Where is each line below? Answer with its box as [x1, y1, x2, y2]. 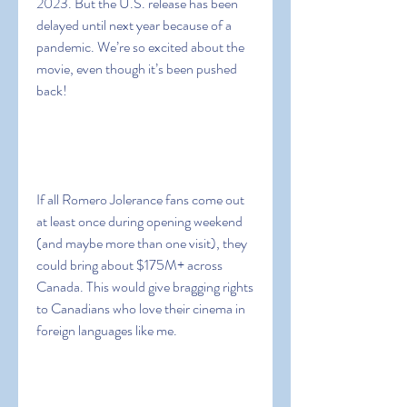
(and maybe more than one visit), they [36, 233, 247, 253]
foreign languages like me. [36, 320, 177, 341]
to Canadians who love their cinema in [36, 298, 245, 319]
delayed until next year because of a [36, 15, 232, 35]
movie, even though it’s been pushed [36, 58, 237, 79]
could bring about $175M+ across [36, 254, 223, 275]
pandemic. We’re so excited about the [36, 36, 244, 57]
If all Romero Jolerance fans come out [36, 189, 244, 210]
